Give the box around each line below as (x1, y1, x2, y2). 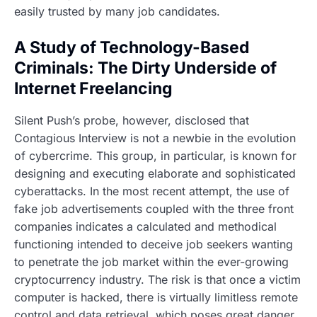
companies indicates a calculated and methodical (14, 219, 277, 234)
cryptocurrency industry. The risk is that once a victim (14, 272, 301, 287)
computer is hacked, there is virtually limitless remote (14, 290, 298, 305)
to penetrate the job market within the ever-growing (14, 255, 289, 270)
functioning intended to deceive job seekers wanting (14, 237, 293, 252)
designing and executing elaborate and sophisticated (14, 166, 296, 181)
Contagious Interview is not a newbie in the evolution (14, 131, 296, 146)
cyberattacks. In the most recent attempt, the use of (14, 184, 289, 199)
